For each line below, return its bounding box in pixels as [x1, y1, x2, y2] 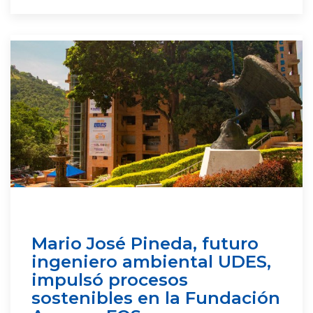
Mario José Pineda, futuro [31, 233, 259, 254]
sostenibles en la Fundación [31, 287, 280, 308]
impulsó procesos [31, 269, 188, 290]
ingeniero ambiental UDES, [31, 251, 271, 272]
